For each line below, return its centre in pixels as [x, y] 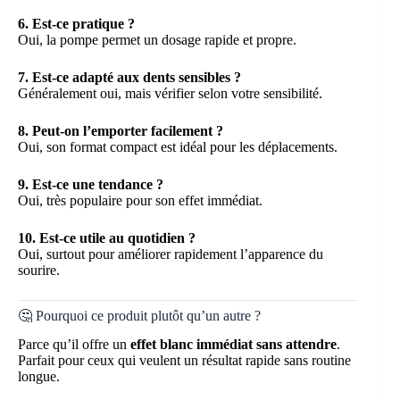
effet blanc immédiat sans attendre [233, 345]
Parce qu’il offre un [74, 345]
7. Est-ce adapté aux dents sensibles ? [129, 77]
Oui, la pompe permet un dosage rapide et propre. [157, 39]
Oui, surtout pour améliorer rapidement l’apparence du [171, 254]
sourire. [39, 270]
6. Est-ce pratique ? [76, 23]
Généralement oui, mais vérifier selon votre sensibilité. [170, 93]
